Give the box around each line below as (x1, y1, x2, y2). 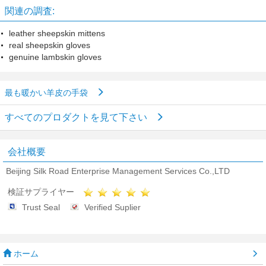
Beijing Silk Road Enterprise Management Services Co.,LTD (6, 166, 230, 176)
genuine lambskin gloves (9, 52, 102, 62)
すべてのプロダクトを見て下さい (5, 112, 150, 122)
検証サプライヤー (8, 187, 74, 197)
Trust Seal (22, 202, 60, 213)
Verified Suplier (84, 202, 141, 213)
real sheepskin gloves (9, 40, 90, 50)
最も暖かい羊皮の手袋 (5, 88, 90, 97)
